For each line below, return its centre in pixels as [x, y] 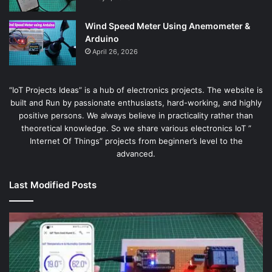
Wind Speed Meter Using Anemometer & [168, 25]
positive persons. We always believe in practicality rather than [136, 115]
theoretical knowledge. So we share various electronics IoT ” [136, 128]
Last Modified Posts [53, 185]
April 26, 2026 [115, 51]
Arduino [102, 38]
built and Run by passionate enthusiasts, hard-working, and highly [136, 102]
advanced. [136, 153]
